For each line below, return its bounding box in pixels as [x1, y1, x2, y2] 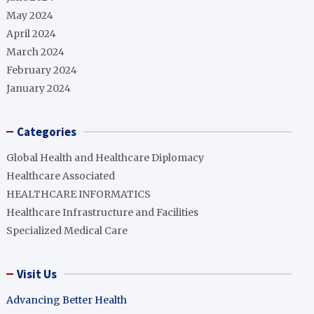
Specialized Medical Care [6, 224, 128, 237]
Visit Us [17, 266, 57, 282]
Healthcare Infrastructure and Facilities [6, 206, 199, 219]
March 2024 [6, 46, 65, 58]
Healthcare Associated [6, 170, 116, 182]
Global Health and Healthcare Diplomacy [6, 151, 205, 164]
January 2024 [6, 82, 71, 95]
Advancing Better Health [6, 294, 128, 306]
